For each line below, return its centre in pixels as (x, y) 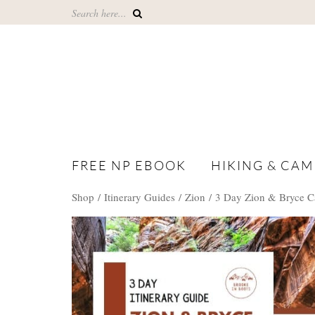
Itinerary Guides (140, 197)
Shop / (88, 197)
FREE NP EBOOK (129, 165)
